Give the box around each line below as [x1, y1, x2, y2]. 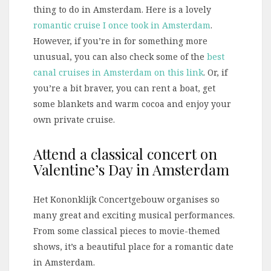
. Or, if [203, 67, 227, 79]
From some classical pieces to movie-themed [33, 225, 220, 237]
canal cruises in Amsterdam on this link [33, 67, 203, 79]
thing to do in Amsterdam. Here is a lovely [33, 4, 211, 16]
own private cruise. [33, 114, 115, 126]
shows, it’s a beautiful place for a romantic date [33, 241, 233, 253]
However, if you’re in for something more [33, 35, 207, 47]
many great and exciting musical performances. [33, 209, 235, 221]
